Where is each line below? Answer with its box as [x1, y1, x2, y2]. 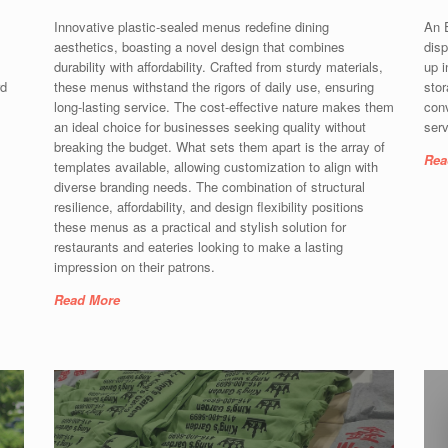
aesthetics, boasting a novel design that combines [54, 36, 345, 56]
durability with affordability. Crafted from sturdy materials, [54, 56, 383, 76]
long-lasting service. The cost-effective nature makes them [54, 96, 394, 116]
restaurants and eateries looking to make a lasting [54, 236, 343, 256]
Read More [54, 289, 120, 309]
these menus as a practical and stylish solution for [54, 216, 346, 236]
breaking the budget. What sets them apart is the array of [54, 136, 385, 156]
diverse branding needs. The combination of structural [54, 176, 365, 196]
